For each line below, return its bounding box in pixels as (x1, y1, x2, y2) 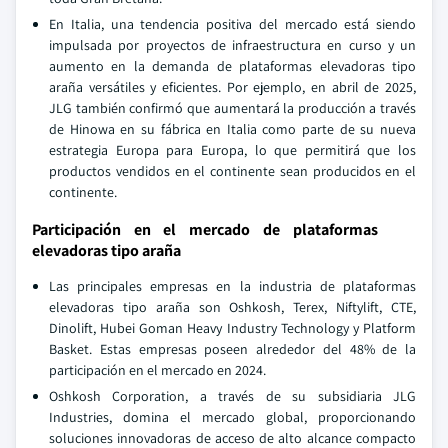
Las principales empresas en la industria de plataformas (49, 277, 416, 295)
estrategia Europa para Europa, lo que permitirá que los (49, 141, 416, 159)
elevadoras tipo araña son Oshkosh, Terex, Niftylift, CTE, (49, 298, 416, 316)
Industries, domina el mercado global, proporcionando (49, 408, 416, 426)
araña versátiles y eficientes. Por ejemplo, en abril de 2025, (49, 78, 416, 96)
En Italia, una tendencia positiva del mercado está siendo (49, 15, 416, 33)
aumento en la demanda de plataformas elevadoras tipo (49, 57, 416, 75)
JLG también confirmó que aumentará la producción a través (49, 99, 416, 117)
